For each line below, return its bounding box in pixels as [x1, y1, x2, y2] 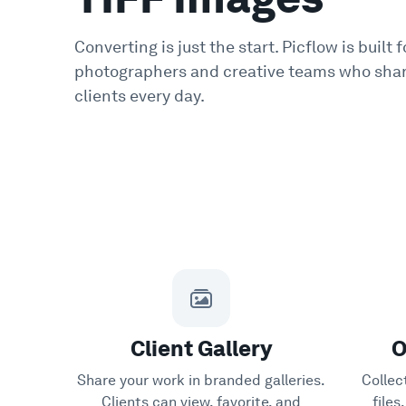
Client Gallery [130, 335, 272, 362]
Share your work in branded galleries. [77, 372, 325, 390]
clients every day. [74, 85, 206, 106]
